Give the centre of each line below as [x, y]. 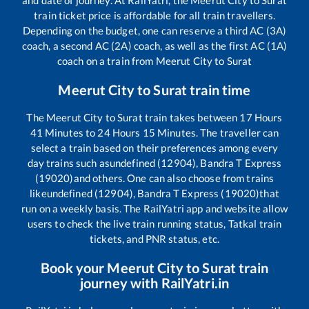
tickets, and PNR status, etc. [154, 239]
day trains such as [68, 163]
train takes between [191, 118]
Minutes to [70, 133]
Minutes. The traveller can [217, 133]
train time [219, 90]
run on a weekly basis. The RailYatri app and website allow [154, 209]
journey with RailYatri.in [154, 283]
